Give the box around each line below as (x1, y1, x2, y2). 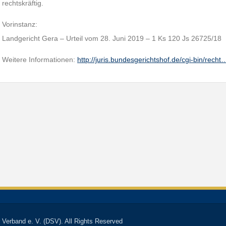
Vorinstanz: (2, 20, 38, 28)
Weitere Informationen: (2, 55, 78, 64)
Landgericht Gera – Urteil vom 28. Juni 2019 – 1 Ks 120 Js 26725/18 (2, 34, 222, 42)
